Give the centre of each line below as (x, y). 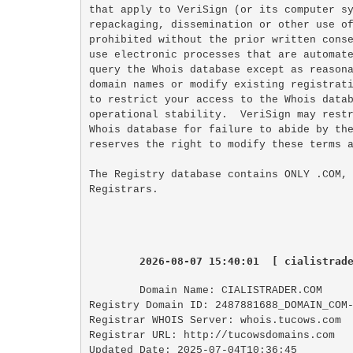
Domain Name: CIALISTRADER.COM (230, 290)
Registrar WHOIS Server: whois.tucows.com (215, 320)
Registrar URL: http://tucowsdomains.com (212, 335)
